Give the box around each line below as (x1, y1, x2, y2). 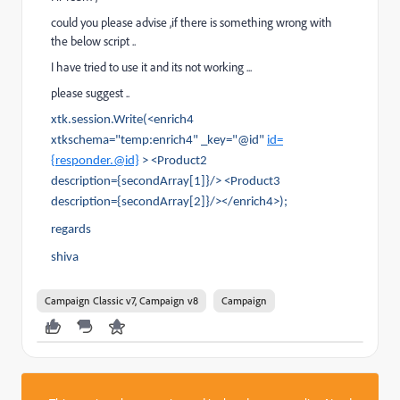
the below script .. (51, 33, 136, 49)
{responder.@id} (51, 154, 139, 168)
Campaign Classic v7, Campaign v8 (45, 294, 198, 307)
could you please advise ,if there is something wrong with (51, 14, 332, 30)
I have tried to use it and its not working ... (51, 59, 252, 75)
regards (51, 223, 91, 237)
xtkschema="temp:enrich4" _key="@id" (51, 134, 267, 147)
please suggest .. (51, 85, 129, 101)
